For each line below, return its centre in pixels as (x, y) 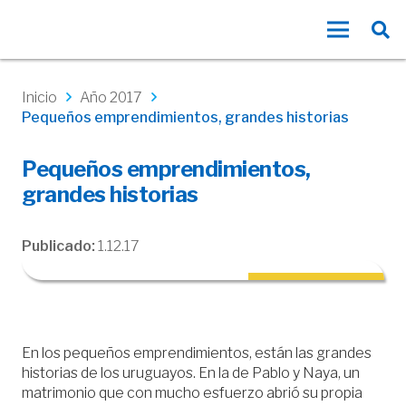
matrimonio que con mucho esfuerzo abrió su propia (192, 393)
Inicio (39, 97)
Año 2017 (111, 97)
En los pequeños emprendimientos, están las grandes (197, 353)
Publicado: (60, 246)
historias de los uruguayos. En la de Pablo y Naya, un (191, 373)
